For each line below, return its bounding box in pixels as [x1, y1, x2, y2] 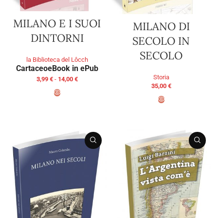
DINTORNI [30, 31, 84, 45]
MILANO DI [132, 19, 190, 33]
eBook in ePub [47, 64, 98, 73]
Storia [153, 73, 169, 81]
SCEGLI [47, 103, 67, 110]
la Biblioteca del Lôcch [26, 56, 88, 64]
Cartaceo [16, 64, 48, 73]
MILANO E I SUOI [13, 17, 101, 31]
